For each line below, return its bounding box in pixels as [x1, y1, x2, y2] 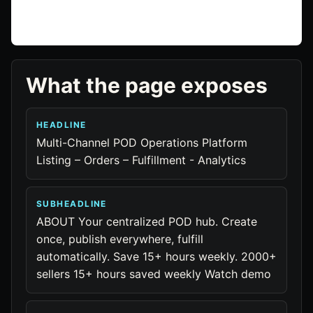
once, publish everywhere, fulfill [36, 232, 203, 246]
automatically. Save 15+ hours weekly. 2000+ [36, 249, 277, 263]
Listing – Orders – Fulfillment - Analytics [36, 153, 246, 167]
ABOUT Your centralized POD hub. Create [36, 214, 257, 228]
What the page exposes [26, 73, 268, 98]
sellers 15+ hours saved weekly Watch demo [36, 267, 271, 281]
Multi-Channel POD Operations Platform [36, 136, 247, 150]
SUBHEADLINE [36, 198, 107, 209]
